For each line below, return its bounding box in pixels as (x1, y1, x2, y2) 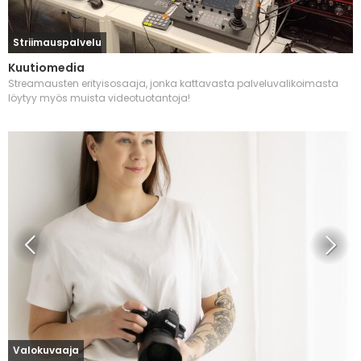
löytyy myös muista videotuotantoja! (8, 90, 190, 105)
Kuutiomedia (8, 59, 85, 76)
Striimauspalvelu (13, 35, 102, 49)
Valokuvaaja (13, 343, 79, 358)
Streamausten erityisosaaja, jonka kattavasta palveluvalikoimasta (8, 76, 338, 90)
